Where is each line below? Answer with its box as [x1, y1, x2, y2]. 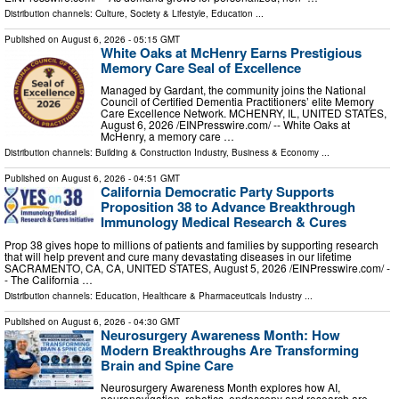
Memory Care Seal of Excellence [101, 57, 301, 77]
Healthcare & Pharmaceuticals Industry [142, 289, 302, 302]
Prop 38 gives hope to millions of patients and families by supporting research [4, 236, 379, 252]
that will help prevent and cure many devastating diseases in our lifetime [4, 248, 352, 264]
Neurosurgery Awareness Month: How [101, 324, 340, 345]
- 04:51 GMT [126, 172, 180, 185]
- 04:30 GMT [126, 314, 180, 328]
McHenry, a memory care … [101, 128, 234, 144]
